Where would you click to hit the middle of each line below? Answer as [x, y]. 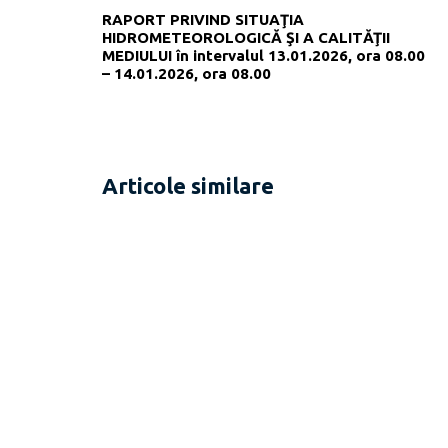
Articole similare [188, 186]
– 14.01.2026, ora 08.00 [186, 73]
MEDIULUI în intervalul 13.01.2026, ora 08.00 [263, 55]
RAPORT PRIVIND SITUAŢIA [203, 19]
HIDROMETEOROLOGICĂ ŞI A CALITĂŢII [246, 37]
